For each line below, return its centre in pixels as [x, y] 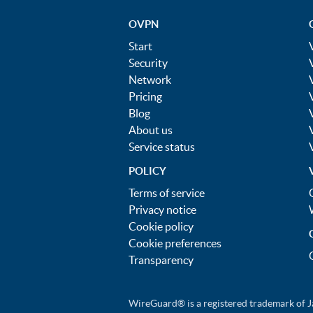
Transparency [161, 260]
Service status [162, 147]
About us [151, 130]
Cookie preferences [175, 243]
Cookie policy [161, 226]
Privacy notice [162, 210]
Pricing [145, 96]
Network [150, 80]
